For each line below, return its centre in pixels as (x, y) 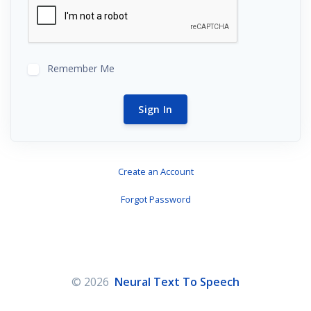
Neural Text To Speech (177, 282)
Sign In (155, 109)
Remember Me (81, 68)
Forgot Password (155, 199)
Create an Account (155, 171)
